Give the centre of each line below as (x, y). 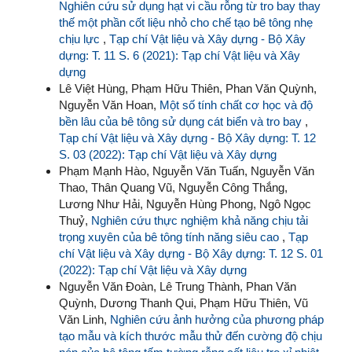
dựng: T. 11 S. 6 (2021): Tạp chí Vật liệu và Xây (180, 56)
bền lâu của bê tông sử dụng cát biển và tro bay (182, 122)
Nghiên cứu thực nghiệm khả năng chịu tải (200, 221)
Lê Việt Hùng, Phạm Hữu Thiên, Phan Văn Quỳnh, (188, 89)
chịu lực (81, 39)
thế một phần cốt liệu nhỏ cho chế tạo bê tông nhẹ (186, 23)
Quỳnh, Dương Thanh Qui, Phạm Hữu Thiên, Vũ (183, 303)
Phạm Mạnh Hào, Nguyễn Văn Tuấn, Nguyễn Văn (187, 171)
